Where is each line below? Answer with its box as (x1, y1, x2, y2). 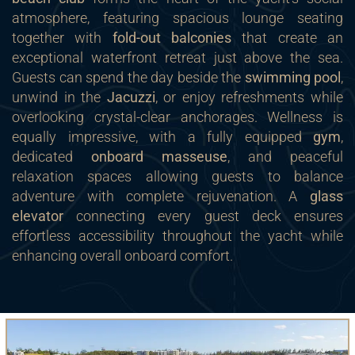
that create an (231, 29, 344, 47)
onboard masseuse (91, 148, 227, 166)
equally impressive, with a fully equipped (12, 128, 313, 146)
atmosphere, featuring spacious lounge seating (12, 10, 343, 27)
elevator (12, 208, 63, 225)
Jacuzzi (106, 89, 155, 106)
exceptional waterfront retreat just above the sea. (12, 49, 343, 67)
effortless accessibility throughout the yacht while (12, 227, 343, 245)
